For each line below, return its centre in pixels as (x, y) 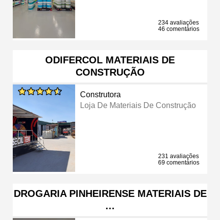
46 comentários (179, 29)
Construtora (101, 94)
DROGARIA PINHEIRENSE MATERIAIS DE (110, 193)
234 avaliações (179, 22)
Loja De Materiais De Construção (138, 105)
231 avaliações (179, 156)
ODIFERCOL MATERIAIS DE (110, 60)
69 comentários (179, 162)
